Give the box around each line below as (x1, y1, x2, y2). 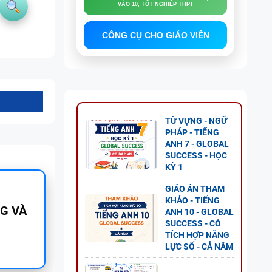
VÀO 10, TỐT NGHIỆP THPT (117, 1, 194, 7)
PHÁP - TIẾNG (165, 127, 219, 137)
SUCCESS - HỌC (165, 151, 227, 160)
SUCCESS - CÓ (165, 219, 221, 228)
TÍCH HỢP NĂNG (165, 230, 229, 240)
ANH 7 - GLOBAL (165, 139, 229, 149)
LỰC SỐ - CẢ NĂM (165, 242, 233, 251)
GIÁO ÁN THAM (165, 184, 225, 194)
